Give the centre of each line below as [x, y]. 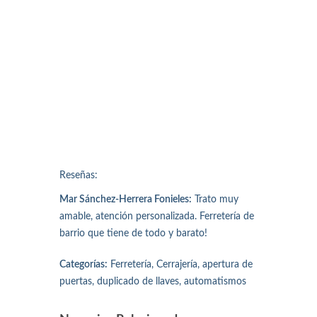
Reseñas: [79, 176]
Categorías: [83, 265]
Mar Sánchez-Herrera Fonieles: [126, 200]
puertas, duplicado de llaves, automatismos [153, 282]
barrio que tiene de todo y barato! [133, 234]
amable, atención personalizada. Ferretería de [157, 217]
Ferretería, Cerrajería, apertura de [180, 265]
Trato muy [215, 200]
